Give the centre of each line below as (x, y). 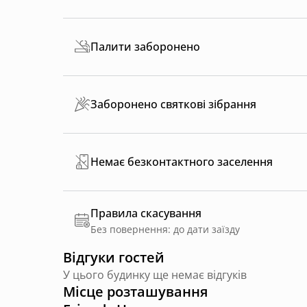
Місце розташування (135, 291)
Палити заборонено (145, 47)
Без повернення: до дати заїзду (165, 229)
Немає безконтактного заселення (182, 162)
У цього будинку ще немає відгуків (155, 274)
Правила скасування (146, 213)
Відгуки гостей (114, 257)
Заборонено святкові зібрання (173, 105)
